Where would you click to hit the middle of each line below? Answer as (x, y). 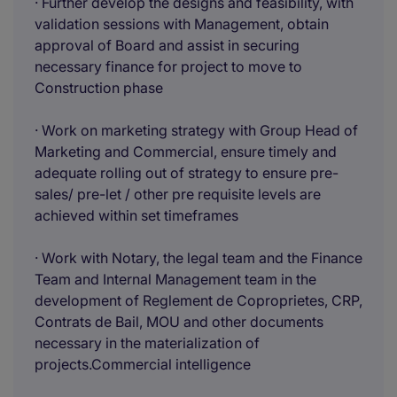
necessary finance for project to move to (168, 66)
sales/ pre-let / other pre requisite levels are (178, 194)
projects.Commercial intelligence (143, 364)
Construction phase (99, 88)
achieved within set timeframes (136, 215)
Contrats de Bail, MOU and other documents (179, 322)
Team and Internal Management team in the (175, 279)
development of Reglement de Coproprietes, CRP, (198, 300)
